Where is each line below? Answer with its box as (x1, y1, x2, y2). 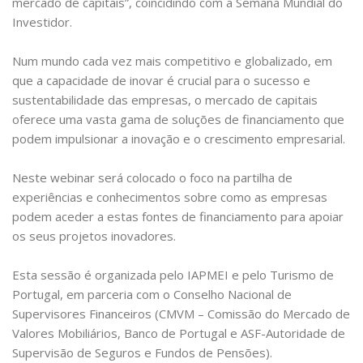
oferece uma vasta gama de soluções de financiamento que (12, 111, 344, 128)
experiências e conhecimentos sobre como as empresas (12, 189, 327, 206)
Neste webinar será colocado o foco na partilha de (12, 169, 293, 186)
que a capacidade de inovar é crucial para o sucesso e (12, 72, 310, 89)
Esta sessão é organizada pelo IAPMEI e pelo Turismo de (12, 267, 334, 284)
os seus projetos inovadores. (12, 228, 179, 245)
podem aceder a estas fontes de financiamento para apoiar (12, 208, 344, 225)
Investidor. (12, 14, 72, 31)
